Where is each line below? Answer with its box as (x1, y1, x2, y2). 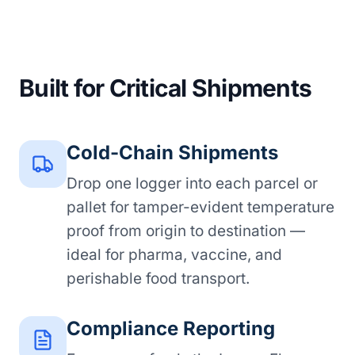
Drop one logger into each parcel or (67, 174, 318, 193)
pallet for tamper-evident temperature (67, 197, 334, 216)
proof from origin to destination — (67, 221, 305, 240)
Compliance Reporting (67, 316, 275, 340)
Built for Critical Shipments (19, 73, 311, 102)
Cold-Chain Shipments (67, 140, 278, 164)
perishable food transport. (67, 269, 250, 288)
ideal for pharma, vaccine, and (67, 245, 282, 264)
